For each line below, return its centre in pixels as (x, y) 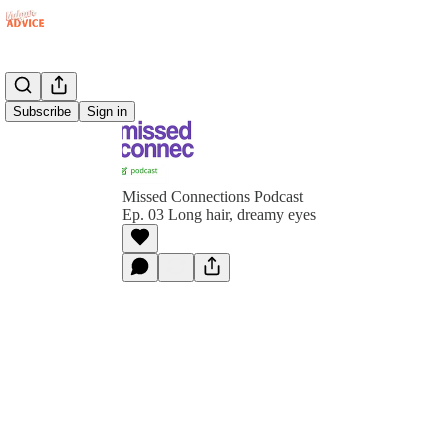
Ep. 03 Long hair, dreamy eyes (219, 214)
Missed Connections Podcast (212, 196)
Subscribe (42, 111)
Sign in (107, 111)
